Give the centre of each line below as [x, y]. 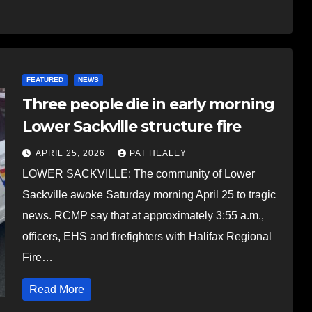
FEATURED [45, 79]
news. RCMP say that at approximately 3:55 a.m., [143, 215]
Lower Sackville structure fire [131, 126]
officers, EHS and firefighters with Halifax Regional [147, 236]
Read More [56, 289]
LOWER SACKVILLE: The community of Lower [138, 173]
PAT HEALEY [158, 153]
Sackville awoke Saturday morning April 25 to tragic [149, 194]
